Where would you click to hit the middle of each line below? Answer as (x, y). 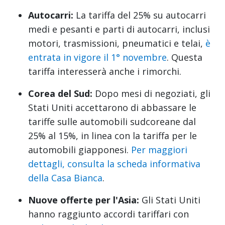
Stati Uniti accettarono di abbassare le (112, 107)
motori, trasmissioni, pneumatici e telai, (117, 43)
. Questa (185, 57)
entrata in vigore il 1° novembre (97, 57)
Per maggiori (159, 149)
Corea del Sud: (60, 93)
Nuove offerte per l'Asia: (84, 200)
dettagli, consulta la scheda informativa (114, 163)
